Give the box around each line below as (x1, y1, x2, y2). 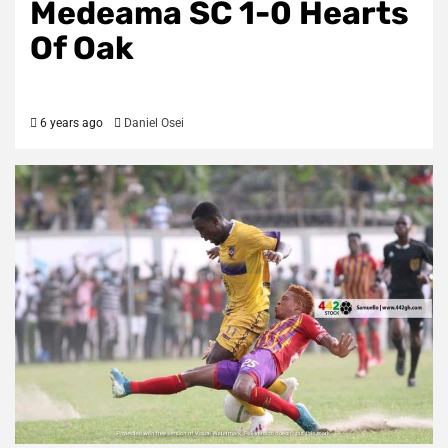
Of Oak (30, 29, 134, 68)
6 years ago (37, 116, 103, 131)
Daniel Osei (124, 116, 184, 131)
